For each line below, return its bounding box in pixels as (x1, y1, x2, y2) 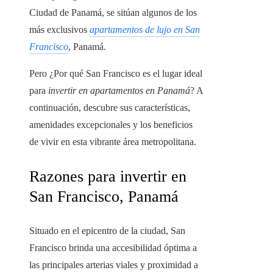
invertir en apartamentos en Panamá (48, 85, 190, 96)
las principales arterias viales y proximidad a (29, 260, 198, 271)
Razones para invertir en (29, 168, 186, 186)
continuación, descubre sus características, (29, 102, 190, 113)
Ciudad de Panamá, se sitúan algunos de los (29, 7, 197, 18)
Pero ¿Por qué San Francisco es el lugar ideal (29, 68, 202, 79)
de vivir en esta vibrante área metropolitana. (29, 136, 196, 147)
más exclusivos (29, 24, 90, 35)
